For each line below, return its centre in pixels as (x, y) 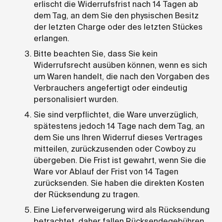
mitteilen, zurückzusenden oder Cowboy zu (115, 149)
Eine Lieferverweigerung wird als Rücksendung (122, 210)
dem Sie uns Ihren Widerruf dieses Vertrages (118, 137)
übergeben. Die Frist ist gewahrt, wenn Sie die (120, 160)
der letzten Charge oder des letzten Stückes (118, 27)
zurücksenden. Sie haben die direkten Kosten (119, 183)
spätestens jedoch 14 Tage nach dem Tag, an (119, 126)
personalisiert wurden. (76, 99)
